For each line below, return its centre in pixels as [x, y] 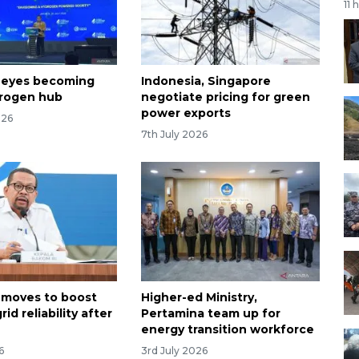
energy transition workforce [227, 329]
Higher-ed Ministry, [199, 297]
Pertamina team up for [210, 313]
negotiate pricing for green [225, 97]
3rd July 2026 [174, 350]
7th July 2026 [174, 134]
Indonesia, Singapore [206, 81]
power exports [186, 113]
